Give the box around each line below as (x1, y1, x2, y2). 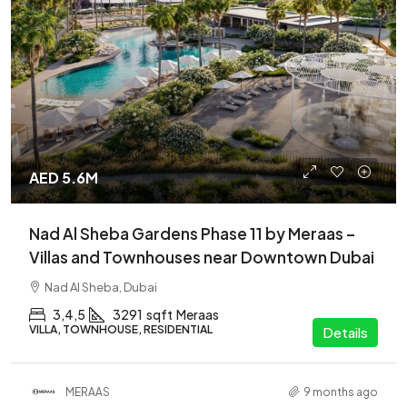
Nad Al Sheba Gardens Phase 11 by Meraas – (29, 223, 355, 243)
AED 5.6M (29, 168, 98, 187)
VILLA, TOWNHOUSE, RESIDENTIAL (29, 323, 213, 336)
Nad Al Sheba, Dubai (45, 280, 157, 294)
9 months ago (303, 384, 378, 399)
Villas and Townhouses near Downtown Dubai (29, 247, 374, 267)
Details (323, 323, 368, 341)
